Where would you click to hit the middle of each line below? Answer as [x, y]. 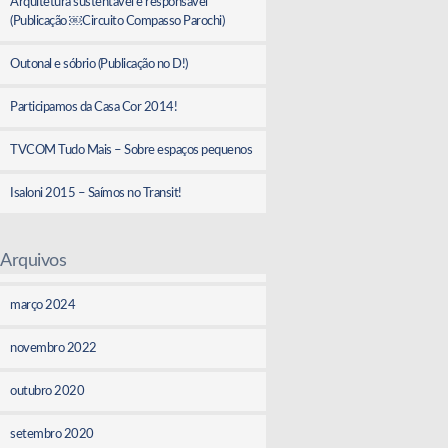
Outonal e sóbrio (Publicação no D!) [99, 64]
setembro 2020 [52, 434]
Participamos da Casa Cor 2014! [94, 107]
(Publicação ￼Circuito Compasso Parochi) [117, 21]
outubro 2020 [47, 391]
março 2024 [43, 305]
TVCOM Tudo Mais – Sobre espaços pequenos [131, 150]
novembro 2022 [53, 348]
